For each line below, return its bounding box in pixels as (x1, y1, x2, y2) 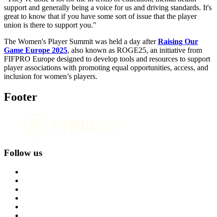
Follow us (4, 148, 42, 158)
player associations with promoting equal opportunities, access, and (4, 63, 208, 72)
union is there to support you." (4, 20, 96, 29)
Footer (4, 90, 37, 103)
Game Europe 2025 (4, 46, 67, 54)
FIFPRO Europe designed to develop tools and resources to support (4, 54, 210, 63)
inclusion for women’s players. (4, 72, 99, 80)
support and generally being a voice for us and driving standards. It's (4, 3, 212, 12)
